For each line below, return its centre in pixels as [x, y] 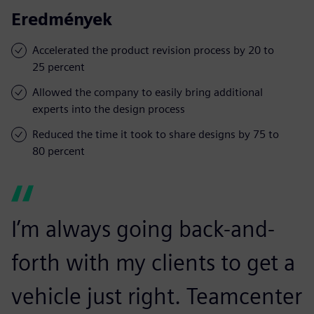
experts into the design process [109, 109]
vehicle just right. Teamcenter [157, 296]
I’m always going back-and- [143, 228]
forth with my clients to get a [153, 262]
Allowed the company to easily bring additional [148, 92]
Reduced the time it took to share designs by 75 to [156, 134]
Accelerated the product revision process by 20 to [153, 50]
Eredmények [62, 19]
